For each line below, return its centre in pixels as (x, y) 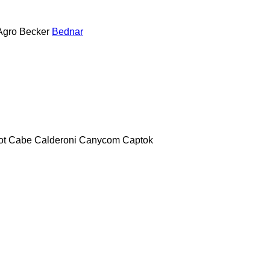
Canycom (99, 140)
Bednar (67, 31)
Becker (34, 31)
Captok (138, 140)
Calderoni (55, 140)
